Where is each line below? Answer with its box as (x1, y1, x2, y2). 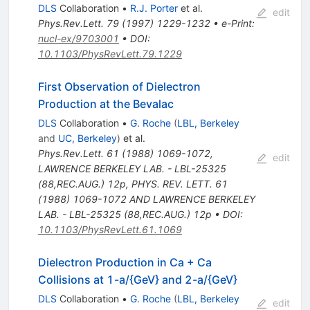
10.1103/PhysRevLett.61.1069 (37, 224, 182, 236)
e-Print (221, 17, 252, 30)
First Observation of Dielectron (37, 80, 201, 94)
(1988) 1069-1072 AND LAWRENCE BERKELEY (37, 193, 255, 206)
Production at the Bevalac (37, 97, 174, 111)
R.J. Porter (129, 2, 178, 15)
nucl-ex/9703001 (37, 33, 119, 45)
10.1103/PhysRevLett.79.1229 (37, 48, 182, 60)
